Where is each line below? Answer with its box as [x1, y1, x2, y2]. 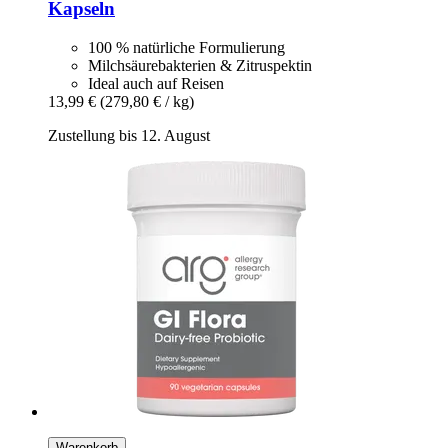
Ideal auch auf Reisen [88, 75, 224, 93]
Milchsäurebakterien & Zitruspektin [88, 57, 312, 75]
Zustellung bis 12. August [48, 127, 210, 145]
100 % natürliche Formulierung [88, 39, 285, 57]
